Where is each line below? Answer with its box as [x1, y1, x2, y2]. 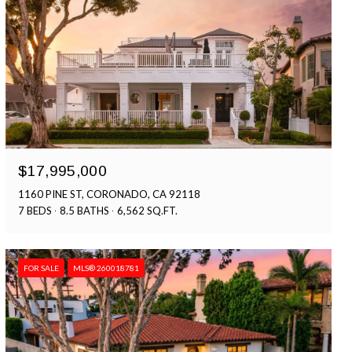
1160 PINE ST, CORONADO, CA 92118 [18, 188, 201, 201]
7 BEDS [18, 204, 53, 218]
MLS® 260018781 [73, 263, 140, 273]
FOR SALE [24, 263, 60, 273]
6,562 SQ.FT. [117, 204, 178, 218]
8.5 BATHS [60, 204, 110, 218]
